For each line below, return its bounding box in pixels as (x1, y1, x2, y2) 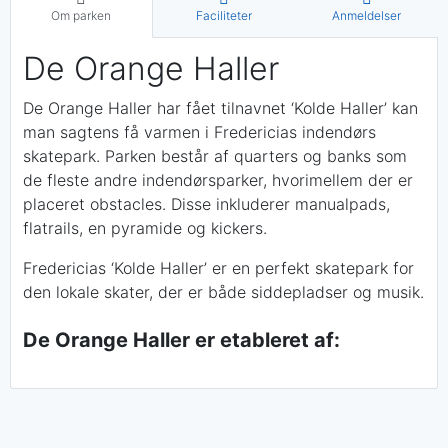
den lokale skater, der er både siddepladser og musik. (23, 281, 424, 302)
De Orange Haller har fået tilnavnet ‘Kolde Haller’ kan (23, 97, 418, 118)
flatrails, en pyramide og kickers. (23, 217, 267, 238)
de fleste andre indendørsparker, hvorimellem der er (23, 169, 413, 190)
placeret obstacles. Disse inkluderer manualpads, (23, 193, 390, 214)
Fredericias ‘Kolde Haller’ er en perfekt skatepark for (23, 257, 414, 278)
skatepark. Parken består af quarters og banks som (23, 145, 407, 166)
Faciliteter (196, 7, 252, 23)
